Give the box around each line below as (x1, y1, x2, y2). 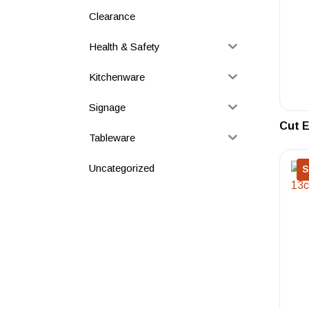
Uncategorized (89, 161, 154, 174)
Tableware (89, 131, 135, 143)
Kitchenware (89, 70, 145, 83)
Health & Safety (89, 40, 160, 52)
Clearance (89, 10, 135, 22)
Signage (89, 101, 126, 113)
